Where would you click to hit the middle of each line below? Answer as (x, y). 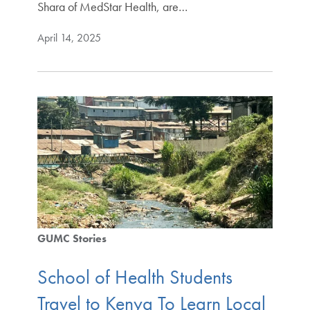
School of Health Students (135, 277)
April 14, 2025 (69, 37)
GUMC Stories (72, 239)
